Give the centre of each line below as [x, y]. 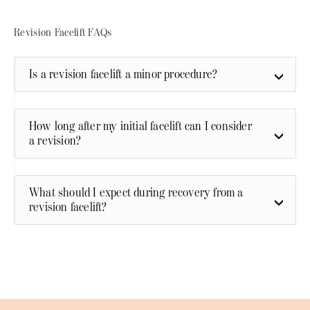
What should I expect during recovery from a [136, 192]
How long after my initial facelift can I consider [140, 126]
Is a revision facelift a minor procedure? [124, 74]
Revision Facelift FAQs [63, 33]
